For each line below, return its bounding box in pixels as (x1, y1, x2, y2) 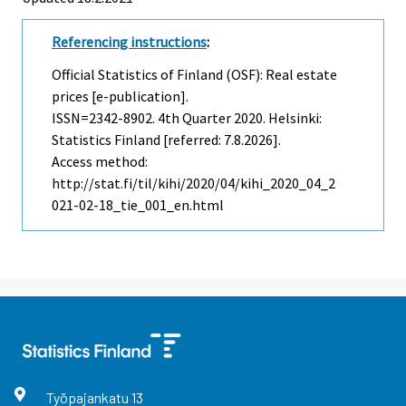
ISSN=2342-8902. (52, 109, 158, 128)
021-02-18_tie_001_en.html (52, 196, 224, 215)
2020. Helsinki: (231, 109, 322, 128)
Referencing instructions (52, 32, 207, 51)
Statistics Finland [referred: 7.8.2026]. (52, 130, 281, 150)
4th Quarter (158, 109, 231, 128)
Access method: (52, 152, 148, 171)
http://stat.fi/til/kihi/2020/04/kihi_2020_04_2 (52, 174, 335, 193)
